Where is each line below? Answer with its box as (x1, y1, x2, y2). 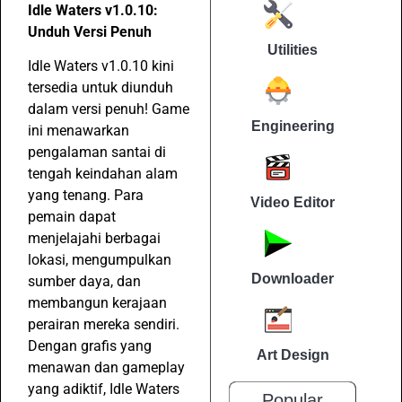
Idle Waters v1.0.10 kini (28, 57, 174, 75)
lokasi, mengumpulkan (28, 251, 171, 269)
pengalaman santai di (28, 144, 166, 162)
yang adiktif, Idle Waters (28, 380, 179, 398)
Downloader (251, 271, 334, 287)
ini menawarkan (28, 122, 129, 140)
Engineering (250, 118, 335, 135)
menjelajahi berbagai (28, 230, 161, 248)
